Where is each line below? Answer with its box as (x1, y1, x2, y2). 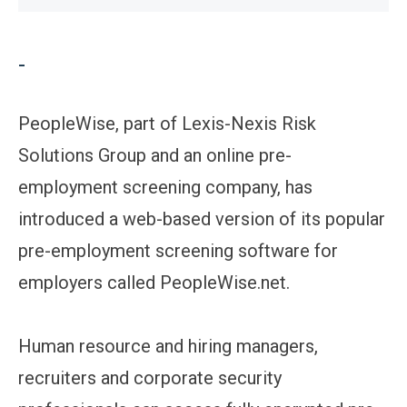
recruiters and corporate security (18, 366, 282, 389)
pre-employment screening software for (18, 239, 338, 262)
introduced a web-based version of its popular (18, 207, 385, 230)
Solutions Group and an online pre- (18, 144, 292, 166)
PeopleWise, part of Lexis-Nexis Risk (18, 112, 316, 134)
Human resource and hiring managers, (18, 334, 318, 357)
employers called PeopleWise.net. (18, 271, 290, 293)
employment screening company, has (18, 175, 313, 198)
